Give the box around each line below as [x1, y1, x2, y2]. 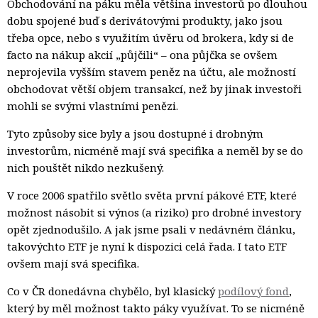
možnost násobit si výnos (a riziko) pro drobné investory [7, 205, 301, 220]
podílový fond [218, 284, 289, 299]
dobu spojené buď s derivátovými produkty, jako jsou [7, 13, 283, 28]
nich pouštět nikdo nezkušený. [7, 160, 164, 175]
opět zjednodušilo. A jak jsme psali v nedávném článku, [7, 222, 295, 237]
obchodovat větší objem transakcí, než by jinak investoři [7, 82, 302, 97]
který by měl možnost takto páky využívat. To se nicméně [7, 301, 305, 316]
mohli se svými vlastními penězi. [7, 99, 178, 114]
